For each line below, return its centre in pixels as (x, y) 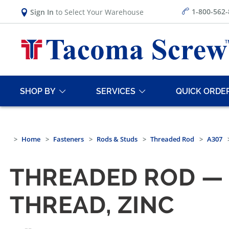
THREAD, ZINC (92, 205)
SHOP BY (38, 91)
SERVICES (116, 91)
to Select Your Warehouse (99, 12)
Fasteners (68, 139)
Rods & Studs (117, 139)
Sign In (42, 12)
